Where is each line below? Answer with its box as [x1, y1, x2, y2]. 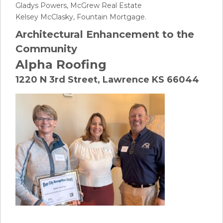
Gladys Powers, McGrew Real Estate [15, 1, 142, 10]
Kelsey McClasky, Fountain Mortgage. [15, 12, 148, 21]
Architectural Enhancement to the [15, 28, 194, 40]
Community [15, 43, 77, 55]
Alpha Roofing [15, 57, 107, 72]
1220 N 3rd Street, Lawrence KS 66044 [15, 74, 199, 85]
